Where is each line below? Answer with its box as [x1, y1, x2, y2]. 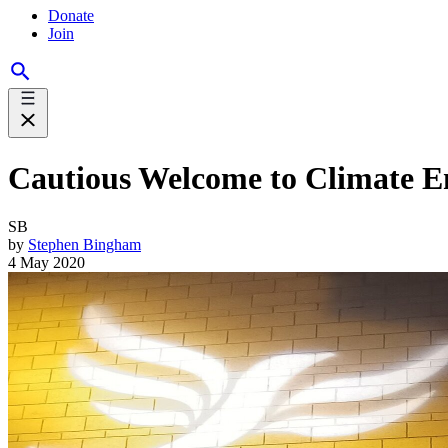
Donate [48, 7, 94, 25]
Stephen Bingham [28, 236, 141, 253]
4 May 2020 [8, 254, 85, 271]
